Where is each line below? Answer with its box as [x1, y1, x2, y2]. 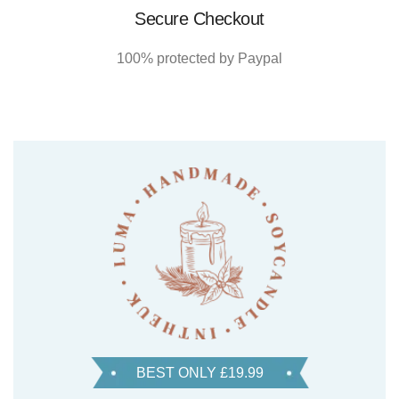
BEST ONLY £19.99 [135, 365, 264, 381]
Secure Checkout [134, 9, 265, 29]
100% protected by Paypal [117, 51, 282, 67]
